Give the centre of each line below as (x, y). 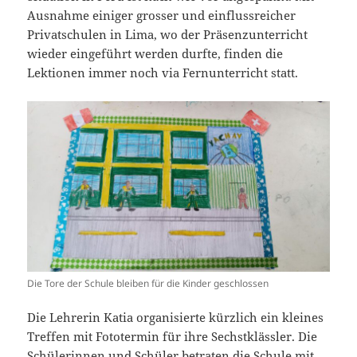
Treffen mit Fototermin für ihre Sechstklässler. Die (173, 336)
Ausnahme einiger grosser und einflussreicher (162, 16)
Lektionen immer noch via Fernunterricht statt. (163, 73)
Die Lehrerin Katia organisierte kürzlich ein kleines (176, 317)
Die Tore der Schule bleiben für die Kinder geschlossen (148, 283)
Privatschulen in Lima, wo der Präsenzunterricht (168, 35)
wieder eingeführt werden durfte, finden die (155, 54)
